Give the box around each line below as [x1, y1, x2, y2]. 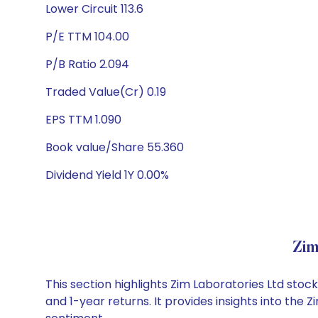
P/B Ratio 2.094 [45, 56, 129, 72]
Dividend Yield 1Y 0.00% [45, 167, 169, 183]
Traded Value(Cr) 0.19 [45, 84, 166, 100]
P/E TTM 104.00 [45, 28, 129, 45]
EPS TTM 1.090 [45, 111, 121, 128]
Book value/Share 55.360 [45, 139, 184, 155]
